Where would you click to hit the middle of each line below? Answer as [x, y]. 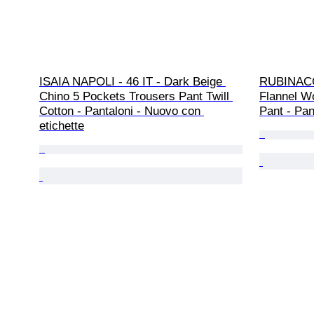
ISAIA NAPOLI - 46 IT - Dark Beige [132, 82]
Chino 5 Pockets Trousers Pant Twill [136, 97]
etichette [62, 126]
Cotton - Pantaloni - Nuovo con [122, 111]
